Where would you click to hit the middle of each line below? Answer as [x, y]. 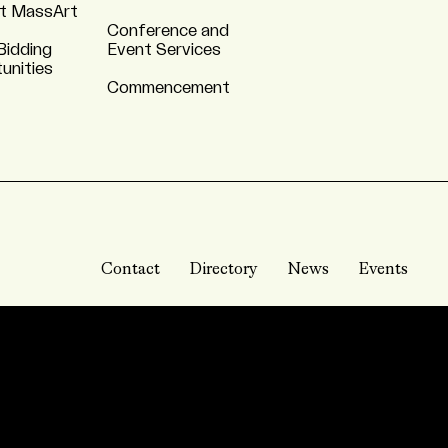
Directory [223, 270]
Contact [130, 270]
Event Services [164, 50]
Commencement [168, 88]
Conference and [168, 31]
